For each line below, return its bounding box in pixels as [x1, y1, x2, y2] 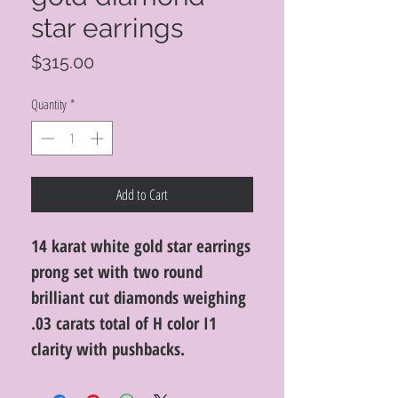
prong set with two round [31, 259, 203, 283]
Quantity [31, 95, 67, 113]
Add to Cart [116, 184, 168, 204]
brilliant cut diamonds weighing [31, 285, 246, 309]
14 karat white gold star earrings [31, 234, 251, 258]
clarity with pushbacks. [31, 337, 185, 361]
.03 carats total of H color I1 [31, 311, 217, 335]
